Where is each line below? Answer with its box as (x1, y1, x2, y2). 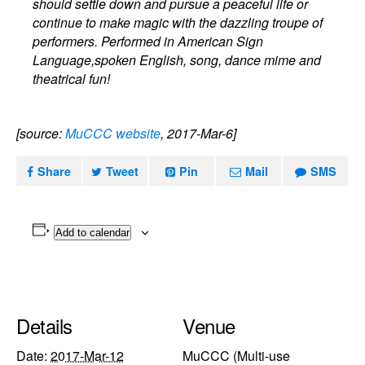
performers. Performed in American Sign (33, 32, 264, 51)
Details (16, 310, 73, 340)
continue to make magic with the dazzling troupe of (33, 13, 323, 32)
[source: (16, 124, 65, 143)
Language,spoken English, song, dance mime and (33, 51, 322, 69)
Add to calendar (55, 226, 130, 239)
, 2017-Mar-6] (161, 124, 236, 143)
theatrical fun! (33, 69, 111, 88)
